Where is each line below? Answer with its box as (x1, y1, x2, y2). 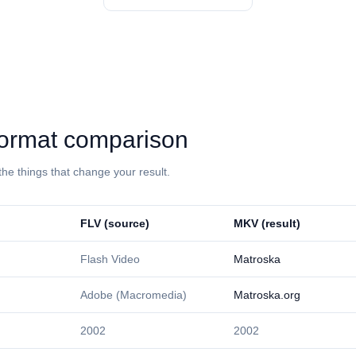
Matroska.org (234, 288, 300, 301)
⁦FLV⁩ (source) (80, 217, 149, 230)
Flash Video (80, 253, 140, 265)
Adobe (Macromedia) (80, 288, 187, 301)
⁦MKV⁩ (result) (234, 217, 300, 230)
